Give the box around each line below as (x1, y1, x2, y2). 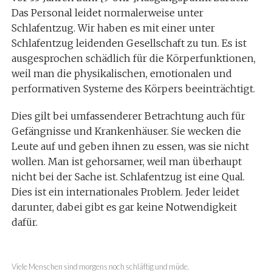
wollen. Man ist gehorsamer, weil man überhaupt (11, 155, 242, 168)
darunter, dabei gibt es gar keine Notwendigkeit (11, 201, 237, 213)
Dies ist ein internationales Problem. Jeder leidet (11, 186, 239, 198)
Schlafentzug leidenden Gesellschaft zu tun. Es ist (11, 37, 246, 49)
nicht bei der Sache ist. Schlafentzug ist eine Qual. (11, 171, 245, 183)
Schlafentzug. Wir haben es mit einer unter (11, 22, 215, 34)
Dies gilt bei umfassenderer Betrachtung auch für (11, 110, 245, 122)
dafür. (11, 216, 38, 228)
